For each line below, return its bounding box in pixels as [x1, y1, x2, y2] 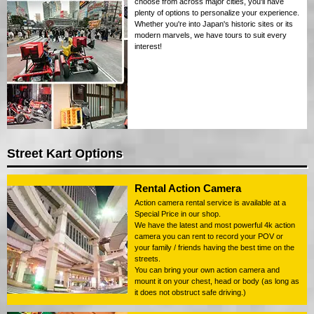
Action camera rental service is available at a [135, 198, 286, 207]
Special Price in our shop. [135, 209, 221, 218]
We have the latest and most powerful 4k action [135, 220, 295, 229]
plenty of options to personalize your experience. [135, 8, 299, 17]
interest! [135, 41, 162, 50]
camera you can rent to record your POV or [135, 231, 283, 240]
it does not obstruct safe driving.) [135, 287, 246, 296]
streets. [135, 254, 161, 263]
